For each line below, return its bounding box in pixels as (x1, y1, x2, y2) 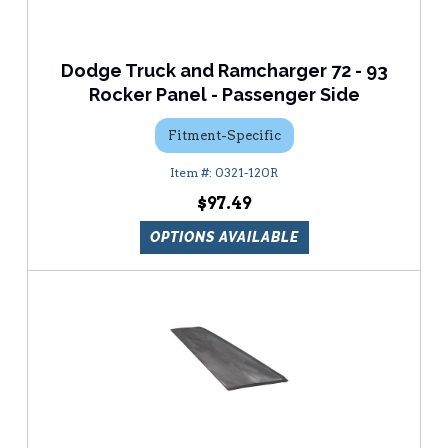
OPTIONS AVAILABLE (149, 229, 299, 246)
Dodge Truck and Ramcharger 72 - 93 (60, 60, 388, 82)
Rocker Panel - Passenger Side (88, 84, 360, 106)
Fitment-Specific (167, 127, 281, 143)
